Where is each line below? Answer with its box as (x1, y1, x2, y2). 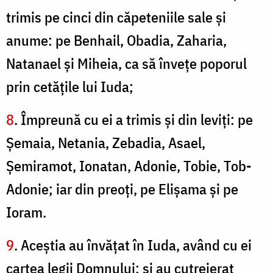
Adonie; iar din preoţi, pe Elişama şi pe (6, 179, 238, 199)
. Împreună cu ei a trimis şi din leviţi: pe (14, 110, 253, 130)
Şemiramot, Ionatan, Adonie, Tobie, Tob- (6, 156, 252, 176)
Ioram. (6, 202, 46, 222)
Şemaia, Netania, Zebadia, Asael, (6, 133, 205, 153)
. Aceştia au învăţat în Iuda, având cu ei (14, 235, 252, 255)
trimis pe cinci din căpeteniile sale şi (6, 7, 226, 27)
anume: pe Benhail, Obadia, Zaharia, (6, 30, 227, 51)
